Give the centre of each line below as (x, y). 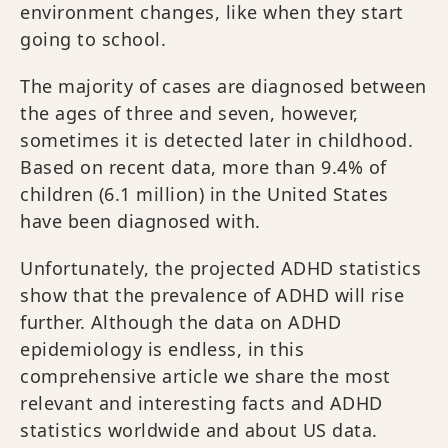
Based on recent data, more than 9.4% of (203, 167)
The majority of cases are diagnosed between (223, 86)
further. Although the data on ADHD (180, 322)
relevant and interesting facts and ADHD (201, 403)
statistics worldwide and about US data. (199, 430)
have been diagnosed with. (143, 221)
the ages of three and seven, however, (189, 113)
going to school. (93, 39)
